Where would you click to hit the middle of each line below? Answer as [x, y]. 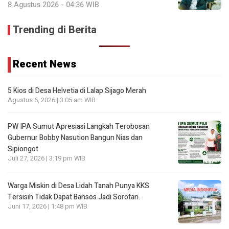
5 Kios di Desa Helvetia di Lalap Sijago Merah [77, 91]
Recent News [44, 64]
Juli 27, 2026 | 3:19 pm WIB [47, 159]
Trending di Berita [55, 30]
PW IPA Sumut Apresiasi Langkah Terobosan [79, 127]
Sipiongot [23, 149]
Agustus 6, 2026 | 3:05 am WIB [52, 100]
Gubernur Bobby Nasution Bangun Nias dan [75, 138]
